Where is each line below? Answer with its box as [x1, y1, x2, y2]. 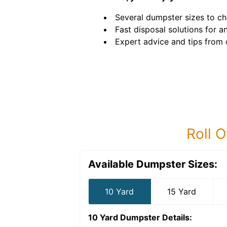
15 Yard [167, 186, 197, 197]
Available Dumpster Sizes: [88, 158, 217, 170]
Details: [160, 212, 192, 222]
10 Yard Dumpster [88, 212, 160, 222]
